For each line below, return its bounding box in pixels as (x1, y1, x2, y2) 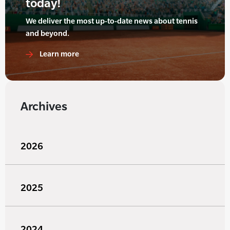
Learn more (38, 49, 79, 59)
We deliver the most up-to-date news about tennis (26, 16, 198, 26)
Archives (21, 99, 67, 113)
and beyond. (26, 29, 69, 38)
